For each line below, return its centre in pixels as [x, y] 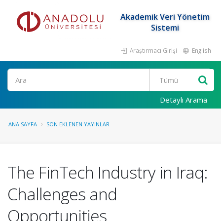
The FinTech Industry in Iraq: [108, 172]
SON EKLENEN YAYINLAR [78, 124]
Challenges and [62, 194]
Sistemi [165, 28]
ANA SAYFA [23, 124]
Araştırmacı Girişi [153, 50]
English [201, 50]
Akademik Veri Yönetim [165, 17]
